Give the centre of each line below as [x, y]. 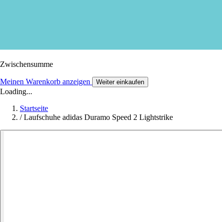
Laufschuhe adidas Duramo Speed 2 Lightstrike [98, 117]
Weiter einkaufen [120, 82]
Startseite [34, 108]
